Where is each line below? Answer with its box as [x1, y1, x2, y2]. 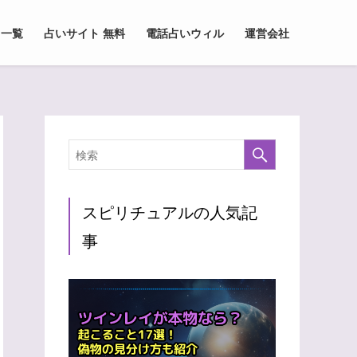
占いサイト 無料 [44, 25, 125, 41]
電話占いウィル [146, 25, 224, 41]
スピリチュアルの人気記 [82, 200, 257, 223]
